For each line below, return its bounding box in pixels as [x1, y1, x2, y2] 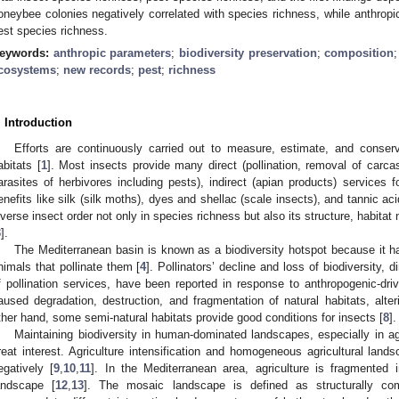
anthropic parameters [53, 46, 172, 61]
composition [324, 46, 395, 61]
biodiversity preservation [179, 46, 317, 61]
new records [63, 63, 131, 77]
